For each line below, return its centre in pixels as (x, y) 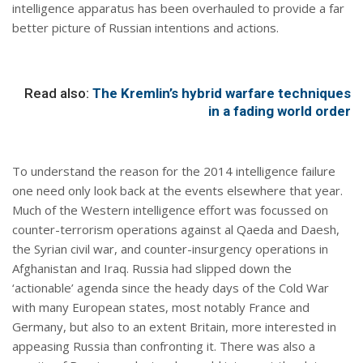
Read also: (58, 93)
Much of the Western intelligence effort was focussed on (170, 209)
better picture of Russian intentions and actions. (145, 27)
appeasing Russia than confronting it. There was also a (164, 346)
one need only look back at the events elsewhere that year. (177, 190)
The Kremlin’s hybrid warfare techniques (222, 93)
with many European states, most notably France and (161, 307)
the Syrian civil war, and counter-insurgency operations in (170, 248)
